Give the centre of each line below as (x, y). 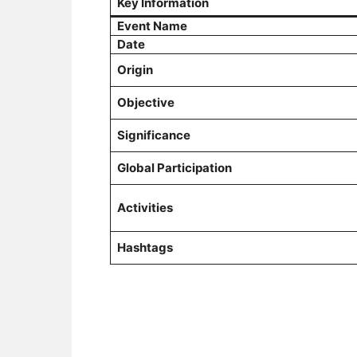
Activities (145, 208)
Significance (154, 135)
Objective (146, 102)
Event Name (152, 26)
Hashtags (145, 247)
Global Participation (175, 168)
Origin (135, 70)
